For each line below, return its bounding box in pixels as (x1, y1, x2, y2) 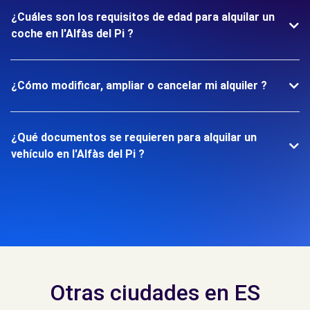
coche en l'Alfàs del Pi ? (11, 27, 134, 40)
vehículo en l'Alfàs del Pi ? (11, 147, 145, 161)
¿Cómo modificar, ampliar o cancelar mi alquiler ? (11, 79, 267, 92)
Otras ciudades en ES (50, 280, 260, 306)
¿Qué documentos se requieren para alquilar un (11, 131, 257, 144)
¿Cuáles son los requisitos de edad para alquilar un (11, 10, 275, 24)
